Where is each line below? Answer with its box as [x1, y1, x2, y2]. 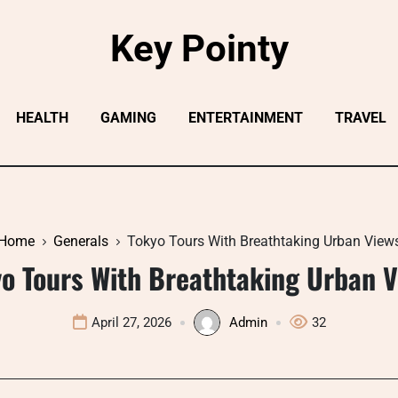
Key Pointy [109, 27, 289, 70]
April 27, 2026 [91, 314, 171, 330]
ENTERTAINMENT [187, 109, 303, 126]
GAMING [99, 109, 156, 126]
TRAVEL [334, 109, 386, 126]
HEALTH [15, 109, 68, 126]
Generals [52, 233, 108, 250]
